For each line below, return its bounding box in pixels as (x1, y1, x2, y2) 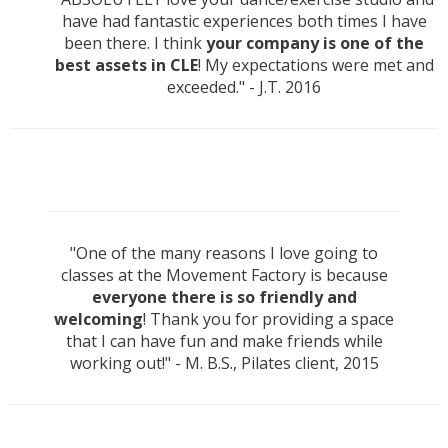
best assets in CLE (54, 54, 198, 77)
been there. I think (64, 32, 206, 55)
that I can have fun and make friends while (65, 330, 383, 353)
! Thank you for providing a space (143, 308, 394, 331)
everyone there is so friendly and (91, 286, 357, 309)
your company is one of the (206, 32, 424, 55)
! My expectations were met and (197, 54, 434, 77)
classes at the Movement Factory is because (60, 264, 388, 287)
